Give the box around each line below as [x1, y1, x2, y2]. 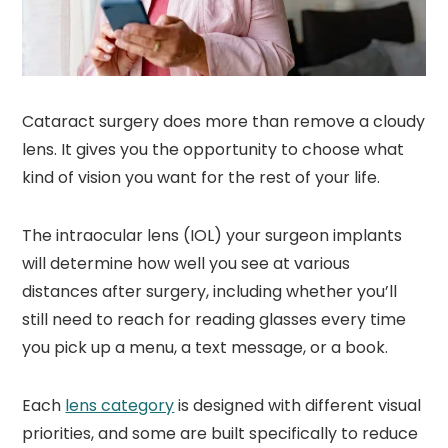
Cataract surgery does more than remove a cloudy [22, 109, 426, 133]
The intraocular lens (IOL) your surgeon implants [22, 223, 403, 247]
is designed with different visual [174, 393, 422, 417]
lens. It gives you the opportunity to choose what [22, 137, 405, 161]
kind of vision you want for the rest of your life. [22, 165, 381, 189]
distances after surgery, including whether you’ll [22, 279, 398, 303]
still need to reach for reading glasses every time [22, 307, 407, 331]
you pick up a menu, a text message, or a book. [22, 335, 389, 359]
